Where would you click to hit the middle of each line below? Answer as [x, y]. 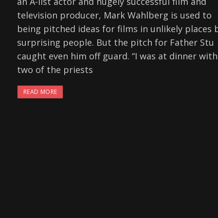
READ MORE [40, 92]
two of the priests [55, 70]
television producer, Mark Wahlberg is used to [114, 15]
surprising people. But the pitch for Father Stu [116, 43]
